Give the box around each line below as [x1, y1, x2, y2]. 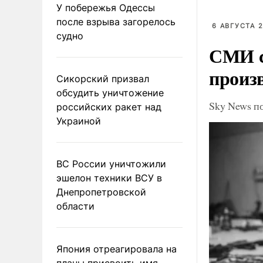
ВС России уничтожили [56, 157, 166, 170]
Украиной [56, 114, 101, 127]
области [56, 200, 95, 212]
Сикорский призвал [56, 72, 149, 85]
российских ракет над [56, 100, 161, 113]
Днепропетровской [56, 186, 146, 198]
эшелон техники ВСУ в [56, 171, 162, 184]
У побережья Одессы [56, 1, 155, 14]
